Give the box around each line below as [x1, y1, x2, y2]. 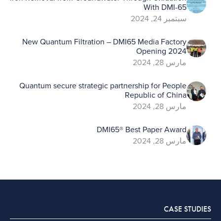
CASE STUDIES [164, 203, 211, 214]
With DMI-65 [144, 2, 186, 12]
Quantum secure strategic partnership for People [19, 80, 186, 91]
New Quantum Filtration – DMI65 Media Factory [22, 37, 186, 47]
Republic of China [125, 90, 186, 100]
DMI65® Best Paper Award [97, 124, 186, 135]
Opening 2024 [136, 46, 186, 56]
